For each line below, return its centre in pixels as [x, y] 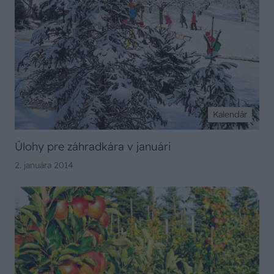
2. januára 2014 [44, 165]
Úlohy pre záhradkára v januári [93, 147]
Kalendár [230, 115]
